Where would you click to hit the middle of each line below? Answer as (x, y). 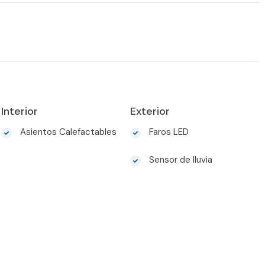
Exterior (150, 112)
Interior (20, 112)
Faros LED (168, 132)
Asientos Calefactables (67, 132)
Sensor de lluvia (180, 160)
